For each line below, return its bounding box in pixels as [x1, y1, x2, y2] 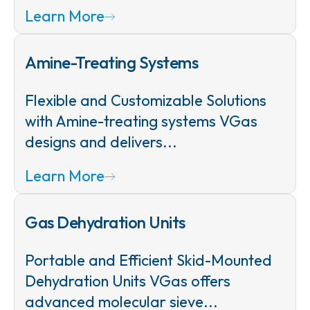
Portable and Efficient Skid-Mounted [25, 250, 272, 270]
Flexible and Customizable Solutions [25, 90, 266, 110]
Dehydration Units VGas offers [25, 271, 230, 291]
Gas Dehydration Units [25, 211, 185, 232]
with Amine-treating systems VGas [25, 111, 257, 131]
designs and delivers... [25, 131, 177, 152]
